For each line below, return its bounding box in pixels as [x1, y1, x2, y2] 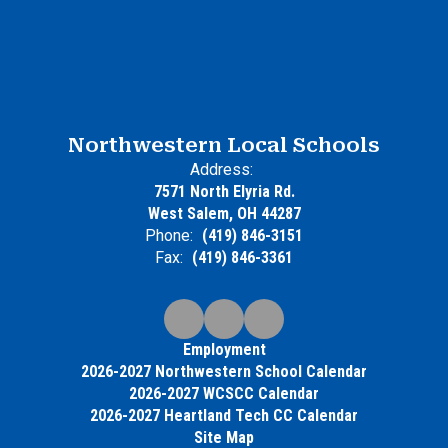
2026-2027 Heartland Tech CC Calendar [90, 406, 358, 425]
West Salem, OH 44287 [147, 204, 301, 223]
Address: [190, 160, 253, 179]
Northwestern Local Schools [68, 133, 380, 157]
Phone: [145, 226, 193, 245]
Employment [182, 340, 266, 359]
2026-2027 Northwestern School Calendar [81, 362, 367, 381]
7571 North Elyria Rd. [153, 182, 295, 201]
